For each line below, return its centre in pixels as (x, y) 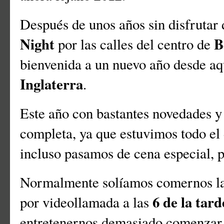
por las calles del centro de (134, 44)
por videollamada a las (86, 202)
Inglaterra (51, 84)
